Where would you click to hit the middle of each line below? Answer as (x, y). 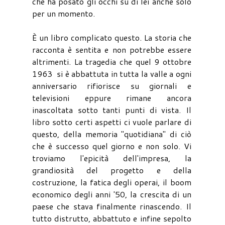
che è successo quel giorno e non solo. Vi (112, 146)
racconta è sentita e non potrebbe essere (112, 49)
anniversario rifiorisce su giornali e (112, 85)
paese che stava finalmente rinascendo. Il (112, 206)
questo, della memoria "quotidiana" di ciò (112, 134)
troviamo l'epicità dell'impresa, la (112, 158)
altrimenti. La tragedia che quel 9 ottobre (112, 61)
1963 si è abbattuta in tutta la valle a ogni (112, 73)
